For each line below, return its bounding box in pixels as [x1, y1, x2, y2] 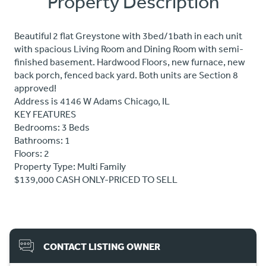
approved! [14, 82, 56, 94]
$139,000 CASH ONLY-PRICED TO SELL [14, 173, 178, 186]
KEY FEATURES [14, 108, 76, 121]
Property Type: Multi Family [14, 160, 126, 173]
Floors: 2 [14, 147, 49, 160]
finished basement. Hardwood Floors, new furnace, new [14, 56, 245, 68]
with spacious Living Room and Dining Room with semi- [14, 43, 243, 55]
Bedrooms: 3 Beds [14, 121, 90, 134]
